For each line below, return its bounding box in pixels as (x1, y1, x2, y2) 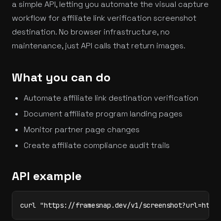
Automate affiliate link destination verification (24, 93, 198, 104)
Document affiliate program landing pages (24, 109, 183, 119)
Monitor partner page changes (24, 124, 140, 135)
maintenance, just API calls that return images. (12, 40, 185, 51)
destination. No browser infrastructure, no (12, 27, 170, 37)
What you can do (12, 70, 110, 85)
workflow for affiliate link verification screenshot (12, 13, 196, 24)
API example (12, 168, 82, 184)
